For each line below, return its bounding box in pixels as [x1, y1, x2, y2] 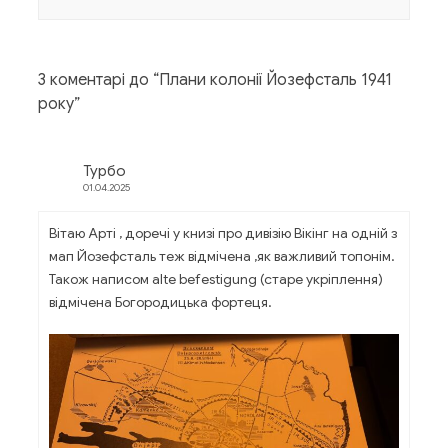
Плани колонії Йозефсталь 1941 [159, 70, 392, 91]
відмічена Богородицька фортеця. [49, 293, 272, 312]
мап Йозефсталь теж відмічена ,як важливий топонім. [49, 247, 395, 266]
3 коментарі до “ [38, 70, 159, 91]
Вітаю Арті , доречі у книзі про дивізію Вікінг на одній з [49, 224, 397, 243]
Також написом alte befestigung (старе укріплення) [49, 270, 383, 289]
